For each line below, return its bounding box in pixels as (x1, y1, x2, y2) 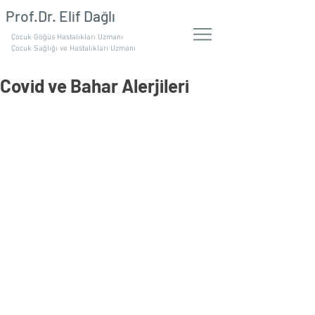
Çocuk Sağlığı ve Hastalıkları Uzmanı (11, 44, 136, 53)
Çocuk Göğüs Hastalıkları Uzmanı (11, 33, 123, 42)
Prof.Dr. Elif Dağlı (6, 7, 115, 25)
